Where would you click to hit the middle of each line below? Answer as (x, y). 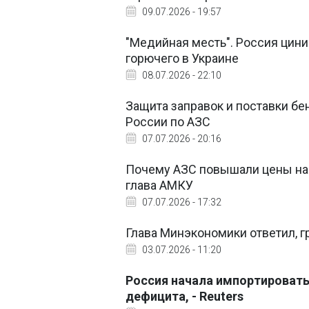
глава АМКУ (159, 185)
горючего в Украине (182, 58)
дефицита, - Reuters (185, 296)
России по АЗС (168, 122)
